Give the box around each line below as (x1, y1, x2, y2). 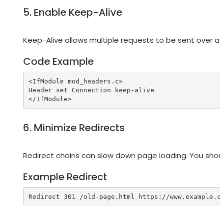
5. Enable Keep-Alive (23, 5, 122, 20)
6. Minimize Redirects (23, 121, 125, 135)
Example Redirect (23, 170, 107, 184)
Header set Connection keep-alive (28, 86, 154, 94)
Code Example (23, 55, 94, 69)
